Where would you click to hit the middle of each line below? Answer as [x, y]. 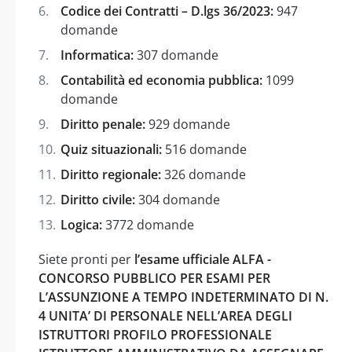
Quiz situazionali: [111, 149]
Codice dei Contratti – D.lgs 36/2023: [167, 11]
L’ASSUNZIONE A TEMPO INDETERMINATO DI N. [183, 297]
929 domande [188, 124]
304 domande [178, 199]
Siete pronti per [86, 259]
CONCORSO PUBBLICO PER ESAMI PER [154, 278]
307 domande [176, 55]
